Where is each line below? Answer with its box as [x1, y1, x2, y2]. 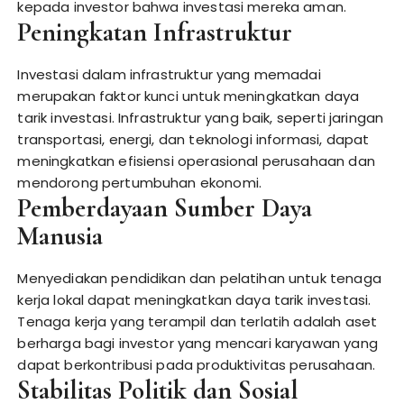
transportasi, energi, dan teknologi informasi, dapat [17, 130, 370, 149]
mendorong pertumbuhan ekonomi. [17, 173, 262, 192]
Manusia [17, 220, 104, 252]
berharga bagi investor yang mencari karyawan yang [17, 334, 378, 353]
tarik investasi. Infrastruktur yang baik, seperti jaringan [17, 108, 384, 127]
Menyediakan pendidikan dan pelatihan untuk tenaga [17, 269, 381, 288]
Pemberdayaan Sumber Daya [17, 192, 313, 224]
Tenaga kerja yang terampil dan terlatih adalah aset [17, 312, 378, 331]
